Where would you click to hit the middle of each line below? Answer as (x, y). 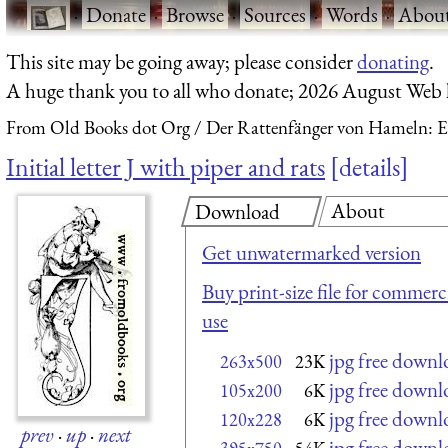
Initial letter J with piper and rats (165, 166)
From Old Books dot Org (98, 128)
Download (237, 211)
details (369, 166)
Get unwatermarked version (311, 252)
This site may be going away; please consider (181, 61)
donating (393, 61)
